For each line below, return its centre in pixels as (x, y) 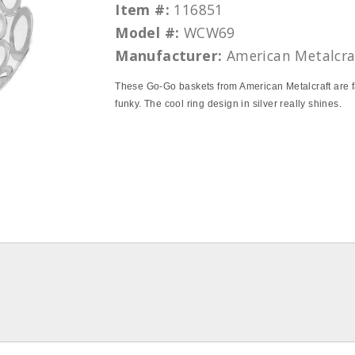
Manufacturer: (169, 55)
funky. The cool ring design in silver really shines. (229, 104)
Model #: (147, 32)
